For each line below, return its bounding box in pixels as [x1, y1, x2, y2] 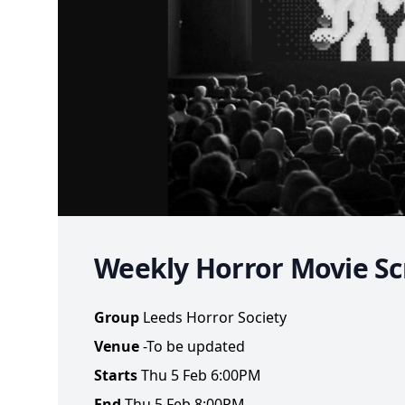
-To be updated [143, 335, 245, 356]
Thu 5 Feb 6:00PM [141, 364, 261, 385]
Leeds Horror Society [143, 306, 287, 327]
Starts [94, 364, 137, 385]
